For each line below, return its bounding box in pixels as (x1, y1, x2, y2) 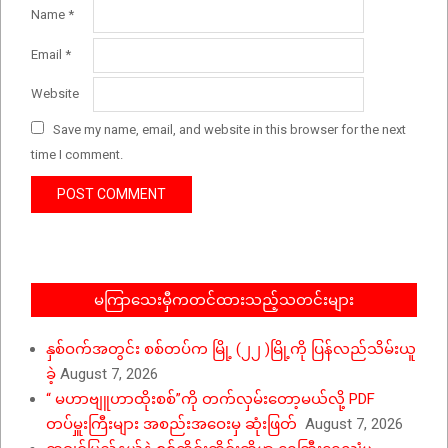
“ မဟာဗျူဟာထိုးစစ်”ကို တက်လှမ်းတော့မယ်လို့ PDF (46, 390, 375, 409)
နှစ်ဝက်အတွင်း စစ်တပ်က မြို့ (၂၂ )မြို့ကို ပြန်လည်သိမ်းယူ (46, 340, 416, 359)
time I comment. (31, 146, 123, 162)
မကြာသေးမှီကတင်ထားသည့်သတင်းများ (94, 291, 354, 310)
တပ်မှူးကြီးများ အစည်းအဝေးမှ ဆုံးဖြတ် (46, 415, 301, 434)
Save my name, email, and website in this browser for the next (53, 121, 406, 137)
